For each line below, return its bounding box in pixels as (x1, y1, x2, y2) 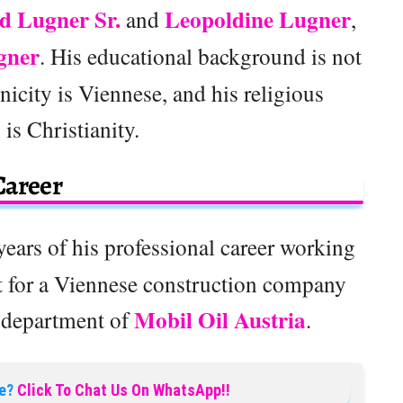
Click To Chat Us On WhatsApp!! (17, 381, 230, 400)
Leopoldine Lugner (164, 3, 351, 37)
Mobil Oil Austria (134, 303, 306, 337)
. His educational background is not (40, 40, 362, 72)
